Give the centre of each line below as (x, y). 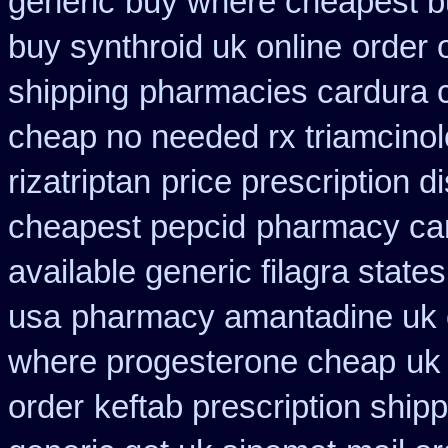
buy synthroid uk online (175, 47)
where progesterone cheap (202, 362)
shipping (68, 92)
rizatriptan (79, 182)
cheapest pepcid (127, 227)
